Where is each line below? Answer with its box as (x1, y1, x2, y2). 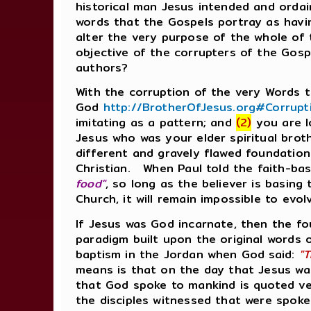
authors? (76, 59, 146, 77)
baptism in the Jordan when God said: (76, 245, 299, 263)
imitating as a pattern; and (76, 114, 236, 132)
